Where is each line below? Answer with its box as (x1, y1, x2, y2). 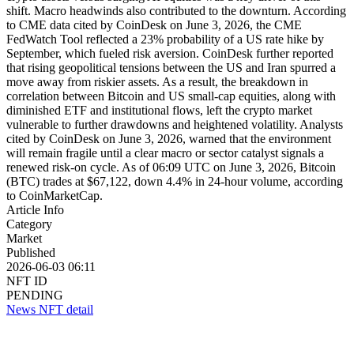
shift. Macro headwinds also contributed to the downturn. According (6, 3, 346, 17)
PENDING (6, 288, 63, 302)
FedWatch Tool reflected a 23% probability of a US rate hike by (6, 32, 324, 46)
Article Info (6, 202, 64, 217)
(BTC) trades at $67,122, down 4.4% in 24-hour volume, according (6, 174, 343, 188)
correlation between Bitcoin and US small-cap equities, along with (6, 88, 336, 103)
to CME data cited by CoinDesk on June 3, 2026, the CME (6, 17, 302, 32)
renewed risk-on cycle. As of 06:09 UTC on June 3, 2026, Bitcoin (6, 160, 336, 174)
